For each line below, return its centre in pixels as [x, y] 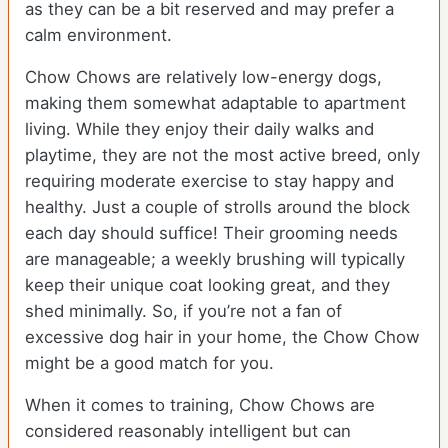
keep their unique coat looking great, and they [207, 285]
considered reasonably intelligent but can [188, 431]
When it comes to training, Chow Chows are [200, 405]
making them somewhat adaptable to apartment [215, 103]
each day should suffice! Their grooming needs [211, 233]
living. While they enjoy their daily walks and [199, 129]
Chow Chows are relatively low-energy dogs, [203, 77]
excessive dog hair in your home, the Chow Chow [222, 337]
